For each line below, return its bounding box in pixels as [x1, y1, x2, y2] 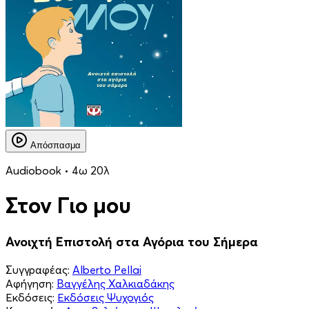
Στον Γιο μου [6, 192, 131, 219]
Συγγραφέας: [6, 262, 70, 277]
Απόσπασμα [30, 140, 81, 150]
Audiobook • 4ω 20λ [6, 163, 110, 177]
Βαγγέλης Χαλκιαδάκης [57, 276, 175, 290]
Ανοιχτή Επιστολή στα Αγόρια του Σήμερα [6, 233, 258, 250]
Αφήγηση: [6, 276, 54, 290]
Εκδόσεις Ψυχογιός [57, 290, 154, 304]
